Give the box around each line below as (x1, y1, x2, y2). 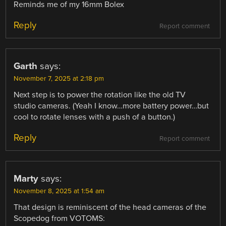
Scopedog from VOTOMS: (14, 213, 105, 224)
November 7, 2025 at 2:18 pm (14, 74, 104, 83)
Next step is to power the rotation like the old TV (14, 89, 186, 100)
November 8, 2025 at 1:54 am (14, 187, 105, 196)
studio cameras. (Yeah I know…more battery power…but (14, 100, 209, 111)
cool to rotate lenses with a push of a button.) (14, 111, 176, 122)
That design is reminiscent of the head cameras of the (14, 202, 207, 213)
